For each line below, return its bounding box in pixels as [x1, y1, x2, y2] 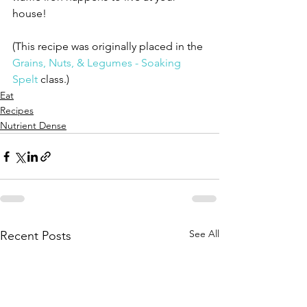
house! [12, 7, 47, 20]
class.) [38, 73, 69, 86]
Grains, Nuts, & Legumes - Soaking [12, 56, 184, 69]
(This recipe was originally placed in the [12, 40, 206, 53]
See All [189, 228, 219, 240]
